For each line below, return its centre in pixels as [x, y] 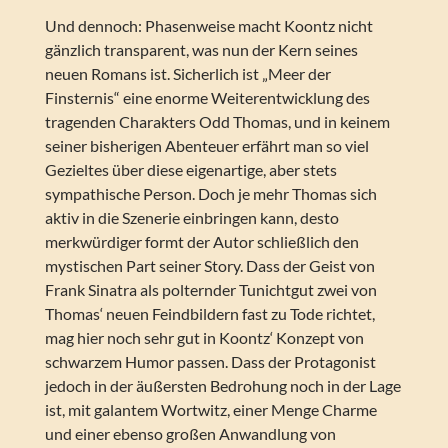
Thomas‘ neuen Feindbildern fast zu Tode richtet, [209, 314]
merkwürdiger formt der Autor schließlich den [201, 242]
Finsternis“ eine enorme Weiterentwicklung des [207, 98]
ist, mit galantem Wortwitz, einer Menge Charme [210, 410]
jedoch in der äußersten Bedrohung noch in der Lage [222, 386]
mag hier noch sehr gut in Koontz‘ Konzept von [204, 338]
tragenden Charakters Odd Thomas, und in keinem [217, 122]
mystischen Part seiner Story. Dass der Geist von [209, 266]
